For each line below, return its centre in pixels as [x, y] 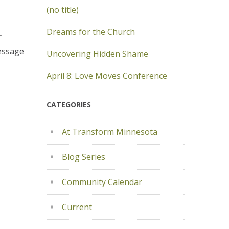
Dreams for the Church [91, 32]
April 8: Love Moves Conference [107, 76]
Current [77, 207]
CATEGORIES [69, 105]
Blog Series [84, 157]
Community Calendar [102, 182]
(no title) [63, 10]
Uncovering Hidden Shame [97, 54]
